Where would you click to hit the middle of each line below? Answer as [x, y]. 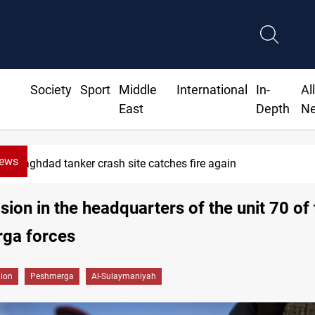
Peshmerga [52, 277]
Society [51, 90]
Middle [137, 90]
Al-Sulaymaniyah [124, 277]
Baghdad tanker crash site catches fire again [127, 164]
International [212, 90]
